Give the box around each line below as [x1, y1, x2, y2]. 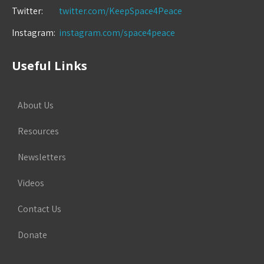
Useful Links [12, 57, 87, 74]
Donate [18, 228, 47, 241]
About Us [18, 98, 54, 111]
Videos [18, 176, 44, 189]
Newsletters [18, 150, 66, 163]
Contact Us [18, 202, 61, 215]
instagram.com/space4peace [59, 26, 175, 39]
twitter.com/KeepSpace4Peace [59, 4, 182, 17]
